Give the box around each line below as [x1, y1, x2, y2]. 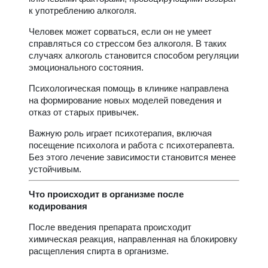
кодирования [29, 201, 87, 212]
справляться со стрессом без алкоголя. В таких [29, 38, 227, 49]
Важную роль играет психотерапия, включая [29, 128, 212, 139]
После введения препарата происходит [29, 222, 191, 233]
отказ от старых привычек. [29, 107, 139, 118]
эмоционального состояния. [29, 62, 144, 73]
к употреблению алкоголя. [29, 5, 136, 16]
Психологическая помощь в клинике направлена [29, 83, 229, 94]
